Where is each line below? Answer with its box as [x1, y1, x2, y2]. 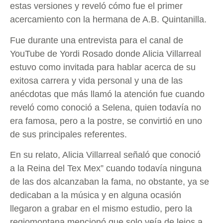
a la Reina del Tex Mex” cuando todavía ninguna [10, 163, 202, 174]
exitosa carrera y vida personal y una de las [10, 75, 183, 86]
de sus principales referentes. [10, 129, 127, 139]
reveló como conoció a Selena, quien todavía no [10, 102, 201, 112]
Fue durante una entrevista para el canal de [10, 35, 183, 45]
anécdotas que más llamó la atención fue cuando [10, 89, 205, 99]
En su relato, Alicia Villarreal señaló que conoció [10, 150, 201, 160]
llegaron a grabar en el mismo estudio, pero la [10, 204, 192, 214]
